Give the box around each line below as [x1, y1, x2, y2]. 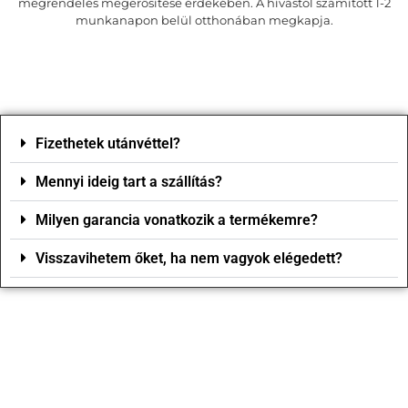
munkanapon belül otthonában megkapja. [75, 12, 333, 27]
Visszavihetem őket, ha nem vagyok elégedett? [36, 250, 342, 268]
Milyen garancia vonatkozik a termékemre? [36, 211, 318, 229]
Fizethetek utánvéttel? [36, 135, 180, 153]
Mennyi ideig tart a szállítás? [36, 173, 222, 191]
